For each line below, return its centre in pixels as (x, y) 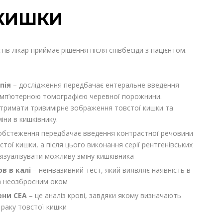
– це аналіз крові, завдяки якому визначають (105, 196)
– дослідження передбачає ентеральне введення (96, 85)
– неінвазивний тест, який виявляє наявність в (112, 170)
